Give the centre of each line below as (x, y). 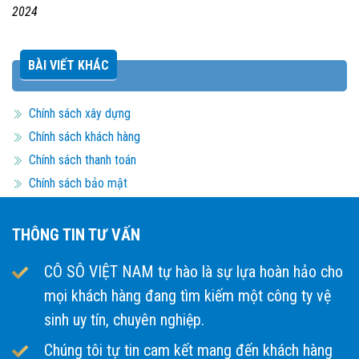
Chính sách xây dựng (80, 113)
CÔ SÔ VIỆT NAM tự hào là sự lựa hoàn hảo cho (194, 272)
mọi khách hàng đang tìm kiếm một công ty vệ (188, 296)
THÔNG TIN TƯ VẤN (76, 235)
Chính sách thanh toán (83, 160)
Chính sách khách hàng (85, 137)
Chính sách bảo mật (78, 183)
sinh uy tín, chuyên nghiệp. (124, 320)
